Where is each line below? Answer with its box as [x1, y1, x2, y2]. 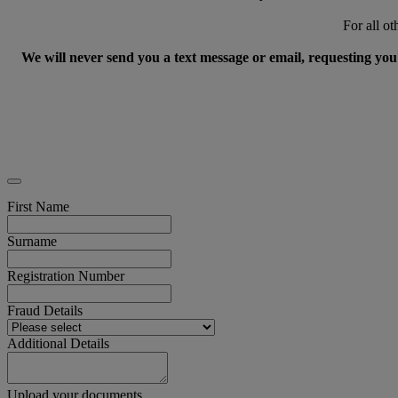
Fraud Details [7, 302, 83, 318]
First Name [7, 198, 69, 214]
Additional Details [7, 335, 109, 351]
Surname [7, 233, 57, 249]
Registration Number [7, 267, 124, 283]
